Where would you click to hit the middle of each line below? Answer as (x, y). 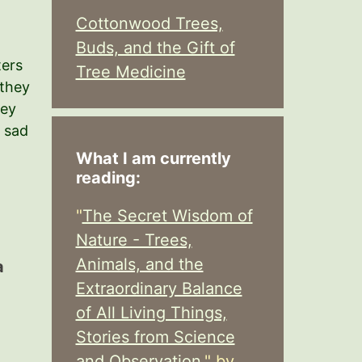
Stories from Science (155, 337)
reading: (108, 178)
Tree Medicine (130, 72)
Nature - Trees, (134, 240)
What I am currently (153, 158)
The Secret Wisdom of (167, 216)
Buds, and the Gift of (155, 48)
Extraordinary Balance (159, 288)
